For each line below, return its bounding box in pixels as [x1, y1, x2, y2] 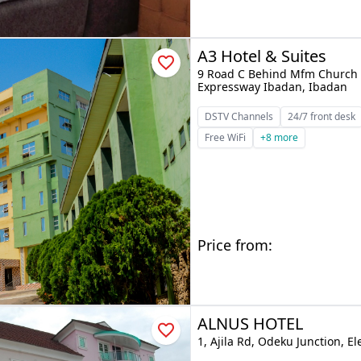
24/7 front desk [288, 110, 356, 123]
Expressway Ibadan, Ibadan [197, 79, 348, 94]
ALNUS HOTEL [197, 313, 304, 334]
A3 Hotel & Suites [197, 45, 327, 67]
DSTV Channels [205, 110, 274, 123]
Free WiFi [205, 131, 247, 144]
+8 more [260, 131, 299, 144]
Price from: [197, 235, 273, 255]
